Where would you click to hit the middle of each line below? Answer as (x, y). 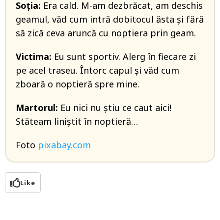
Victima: (34, 57)
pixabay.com (64, 145)
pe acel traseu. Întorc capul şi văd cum (97, 70)
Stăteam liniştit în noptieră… (77, 122)
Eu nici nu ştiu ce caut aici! (115, 108)
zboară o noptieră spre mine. (78, 84)
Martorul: (37, 108)
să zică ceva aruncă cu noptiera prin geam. (106, 33)
